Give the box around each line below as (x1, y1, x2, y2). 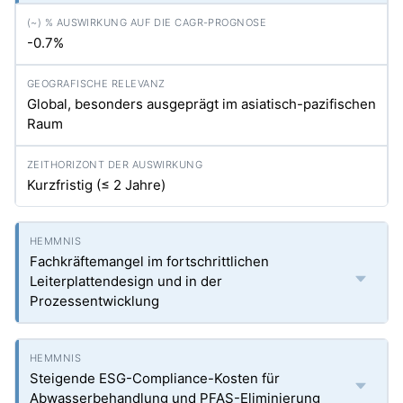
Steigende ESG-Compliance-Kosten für (30, 370, 280, 387)
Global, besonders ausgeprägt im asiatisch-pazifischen (27, 95, 376, 112)
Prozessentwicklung (30, 292, 159, 309)
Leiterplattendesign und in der (30, 273, 222, 290)
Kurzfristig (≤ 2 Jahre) (27, 176, 166, 193)
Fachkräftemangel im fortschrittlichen (30, 253, 269, 270)
